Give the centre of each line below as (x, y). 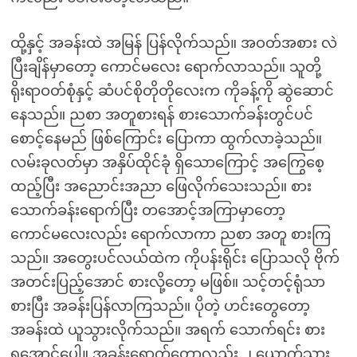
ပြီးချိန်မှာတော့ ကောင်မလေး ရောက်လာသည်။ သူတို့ (165, 67)
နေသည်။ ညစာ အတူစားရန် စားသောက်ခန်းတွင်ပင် (161, 115)
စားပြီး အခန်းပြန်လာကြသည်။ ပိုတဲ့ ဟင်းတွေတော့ (160, 306)
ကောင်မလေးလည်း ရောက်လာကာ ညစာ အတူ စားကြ (170, 234)
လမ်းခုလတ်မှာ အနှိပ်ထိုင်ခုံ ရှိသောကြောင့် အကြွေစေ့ (167, 163)
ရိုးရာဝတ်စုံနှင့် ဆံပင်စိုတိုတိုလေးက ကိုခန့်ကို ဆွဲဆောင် (172, 91)
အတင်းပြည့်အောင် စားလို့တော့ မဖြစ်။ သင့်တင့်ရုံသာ (167, 282)
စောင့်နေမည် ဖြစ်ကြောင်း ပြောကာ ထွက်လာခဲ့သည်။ (166, 139)
